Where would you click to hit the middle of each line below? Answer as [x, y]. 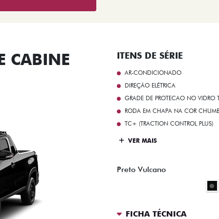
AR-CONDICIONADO [153, 72]
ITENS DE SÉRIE [150, 55]
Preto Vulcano [141, 169]
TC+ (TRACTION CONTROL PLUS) [169, 123]
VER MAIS [142, 141]
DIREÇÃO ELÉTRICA [150, 85]
